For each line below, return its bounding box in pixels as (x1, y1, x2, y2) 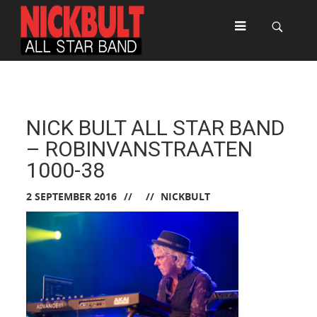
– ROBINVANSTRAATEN (26, 137, 253, 161)
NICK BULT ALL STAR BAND (26, 115, 285, 140)
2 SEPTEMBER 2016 (26, 190, 117, 203)
